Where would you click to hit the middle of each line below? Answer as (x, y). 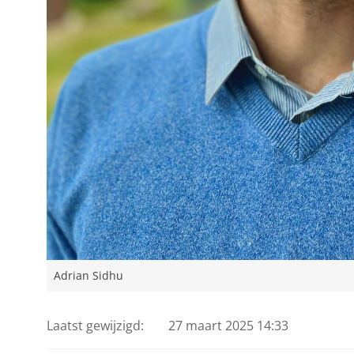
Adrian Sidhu (88, 276)
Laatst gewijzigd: (95, 325)
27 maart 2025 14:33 (229, 325)
